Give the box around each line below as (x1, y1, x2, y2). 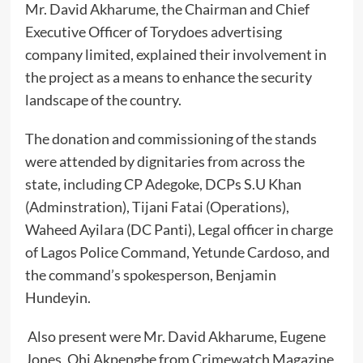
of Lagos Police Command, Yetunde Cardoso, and (24, 243, 330, 262)
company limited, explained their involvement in (24, 45, 327, 64)
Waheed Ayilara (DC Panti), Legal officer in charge (24, 220, 333, 239)
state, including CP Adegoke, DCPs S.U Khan (24, 175, 301, 194)
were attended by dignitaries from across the (24, 152, 305, 171)
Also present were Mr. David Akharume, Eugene (24, 327, 326, 346)
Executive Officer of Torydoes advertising (24, 23, 282, 41)
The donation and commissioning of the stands (24, 130, 317, 148)
